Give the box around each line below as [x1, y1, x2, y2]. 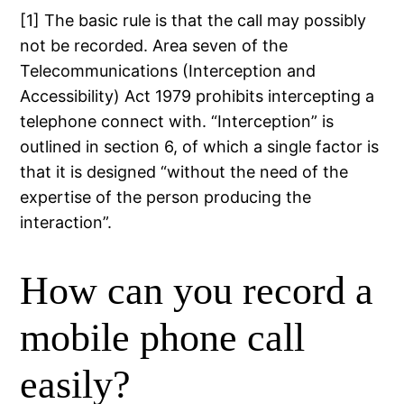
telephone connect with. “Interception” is [20, 111, 335, 131]
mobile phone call [20, 316, 306, 361]
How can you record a [20, 269, 374, 314]
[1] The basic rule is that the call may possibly [20, 10, 367, 30]
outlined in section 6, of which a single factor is [20, 136, 380, 156]
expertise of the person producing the [20, 187, 312, 207]
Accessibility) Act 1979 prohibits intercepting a [20, 86, 375, 106]
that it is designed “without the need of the [20, 161, 349, 181]
